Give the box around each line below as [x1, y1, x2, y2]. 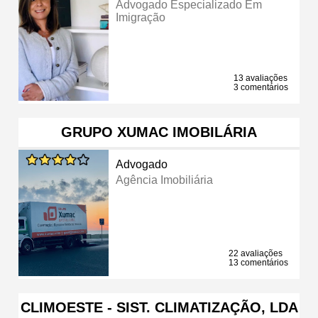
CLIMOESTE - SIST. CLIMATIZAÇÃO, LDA [20, 299, 298, 315]
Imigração [116, 11, 166, 23]
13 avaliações [234, 72, 287, 83]
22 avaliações [229, 248, 283, 258]
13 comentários [229, 257, 288, 268]
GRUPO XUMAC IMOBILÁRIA [61, 124, 257, 140]
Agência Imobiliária [116, 173, 214, 186]
